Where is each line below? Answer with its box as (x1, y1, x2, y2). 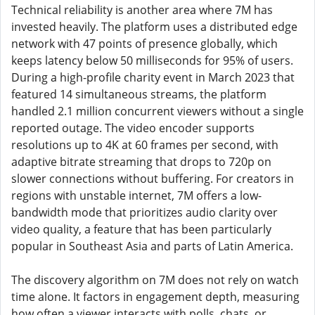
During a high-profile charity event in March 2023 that (11, 70, 295, 85)
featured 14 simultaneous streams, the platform (11, 86, 266, 102)
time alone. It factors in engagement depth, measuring (11, 289, 300, 304)
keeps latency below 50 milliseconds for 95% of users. (11, 53, 293, 68)
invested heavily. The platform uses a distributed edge (11, 19, 297, 34)
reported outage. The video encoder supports (11, 120, 255, 136)
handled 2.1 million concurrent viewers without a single (11, 103, 304, 119)
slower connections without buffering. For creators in (11, 171, 294, 186)
